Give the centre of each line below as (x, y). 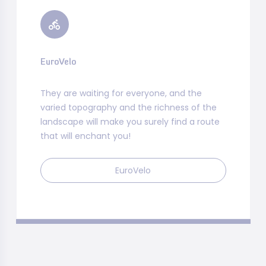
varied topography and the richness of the (128, 107)
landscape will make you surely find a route (130, 122)
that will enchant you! (85, 136)
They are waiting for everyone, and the (121, 93)
